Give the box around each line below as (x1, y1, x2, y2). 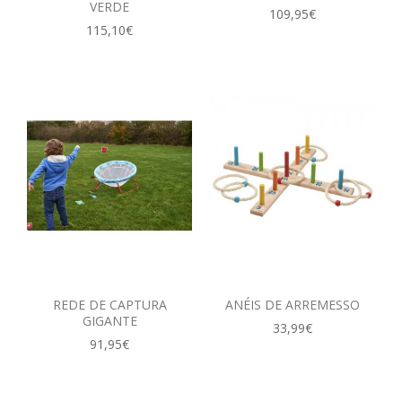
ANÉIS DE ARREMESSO (225, 295, 360, 313)
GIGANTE (82, 311, 137, 329)
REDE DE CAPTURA (52, 295, 167, 313)
